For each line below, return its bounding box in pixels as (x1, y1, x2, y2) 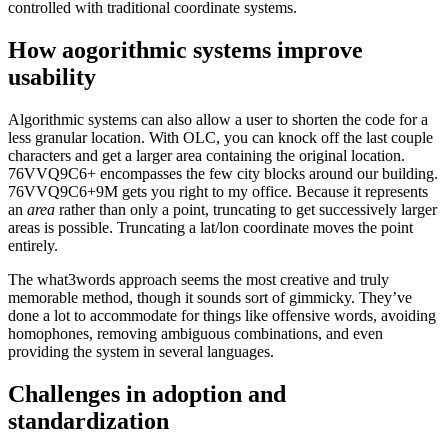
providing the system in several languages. (8, 342, 274, 360)
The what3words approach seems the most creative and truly (8, 270, 389, 288)
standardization (8, 407, 169, 434)
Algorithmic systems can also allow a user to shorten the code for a (8, 110, 428, 128)
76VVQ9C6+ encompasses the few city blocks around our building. (8, 164, 438, 182)
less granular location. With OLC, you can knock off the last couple (8, 128, 433, 146)
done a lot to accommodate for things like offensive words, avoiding (8, 306, 436, 324)
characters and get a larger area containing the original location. (8, 146, 405, 164)
